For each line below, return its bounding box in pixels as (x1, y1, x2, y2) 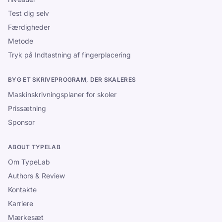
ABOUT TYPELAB (8, 143, 60, 151)
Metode (8, 37, 33, 45)
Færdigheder (8, 23, 50, 31)
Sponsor (8, 118, 35, 126)
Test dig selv (8, 9, 49, 17)
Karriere (8, 199, 33, 208)
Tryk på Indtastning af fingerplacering (8, 51, 131, 59)
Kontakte (8, 185, 37, 194)
